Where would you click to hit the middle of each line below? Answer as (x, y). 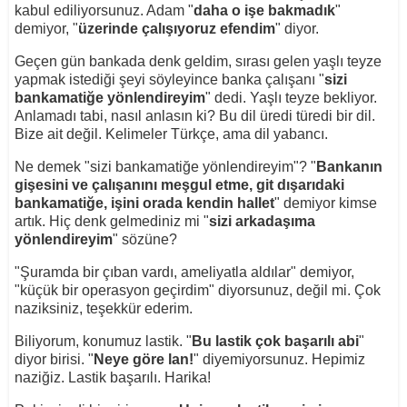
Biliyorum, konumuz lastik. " (103, 341)
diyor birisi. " (54, 359)
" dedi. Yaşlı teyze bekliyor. (291, 97)
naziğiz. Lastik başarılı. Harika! (112, 377)
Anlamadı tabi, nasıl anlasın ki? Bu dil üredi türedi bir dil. (194, 115)
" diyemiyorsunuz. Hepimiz (279, 359)
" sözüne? (144, 239)
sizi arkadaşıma (262, 221)
